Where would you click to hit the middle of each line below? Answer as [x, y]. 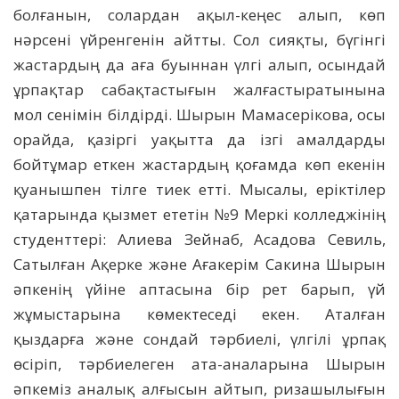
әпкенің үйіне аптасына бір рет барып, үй [199, 289]
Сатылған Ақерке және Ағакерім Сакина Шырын [199, 264]
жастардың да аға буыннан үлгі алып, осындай [199, 64]
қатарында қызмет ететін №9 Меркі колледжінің [199, 214]
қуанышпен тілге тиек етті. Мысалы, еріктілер [199, 189]
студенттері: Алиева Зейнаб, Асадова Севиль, [199, 239]
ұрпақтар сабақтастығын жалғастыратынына [199, 89]
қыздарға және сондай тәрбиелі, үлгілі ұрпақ [199, 338]
